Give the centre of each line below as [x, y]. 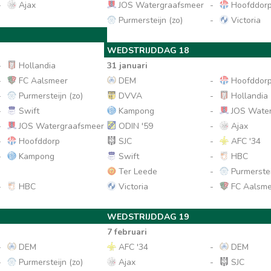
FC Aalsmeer [42, 81]
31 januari [128, 66]
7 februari [127, 232]
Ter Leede [137, 171]
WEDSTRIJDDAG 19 [148, 217]
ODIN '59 [135, 126]
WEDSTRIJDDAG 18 [148, 51]
